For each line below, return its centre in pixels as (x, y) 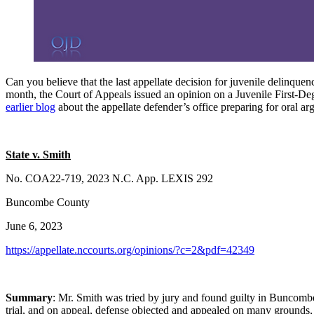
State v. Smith (38, 155)
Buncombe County (48, 202)
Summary (29, 298)
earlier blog (30, 107)
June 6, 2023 (34, 226)
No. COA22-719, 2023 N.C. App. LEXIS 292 (109, 178)
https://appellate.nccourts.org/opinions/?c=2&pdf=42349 (130, 250)
